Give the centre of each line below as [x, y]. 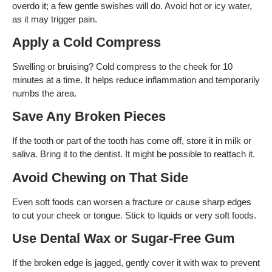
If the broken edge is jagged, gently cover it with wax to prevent [136, 263]
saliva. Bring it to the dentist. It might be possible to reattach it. [134, 154]
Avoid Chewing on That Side [100, 177]
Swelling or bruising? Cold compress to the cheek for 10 [122, 66]
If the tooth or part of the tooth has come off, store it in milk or [132, 141]
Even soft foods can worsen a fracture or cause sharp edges [132, 202]
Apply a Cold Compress [87, 42]
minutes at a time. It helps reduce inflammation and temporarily [136, 80]
